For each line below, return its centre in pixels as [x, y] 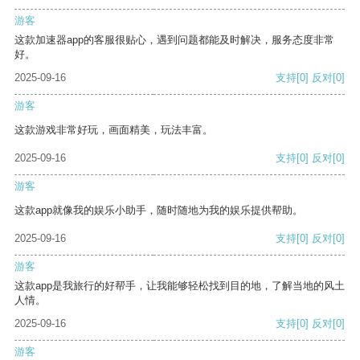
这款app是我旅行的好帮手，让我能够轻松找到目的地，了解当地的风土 [180, 286]
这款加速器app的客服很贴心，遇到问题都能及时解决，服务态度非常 [174, 40]
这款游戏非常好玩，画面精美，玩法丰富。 [114, 130]
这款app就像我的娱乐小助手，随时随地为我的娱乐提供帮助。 [159, 211]
